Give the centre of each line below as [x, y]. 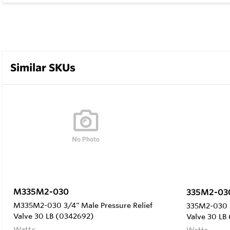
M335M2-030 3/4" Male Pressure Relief [83, 205]
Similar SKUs [43, 67]
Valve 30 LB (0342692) [54, 216]
